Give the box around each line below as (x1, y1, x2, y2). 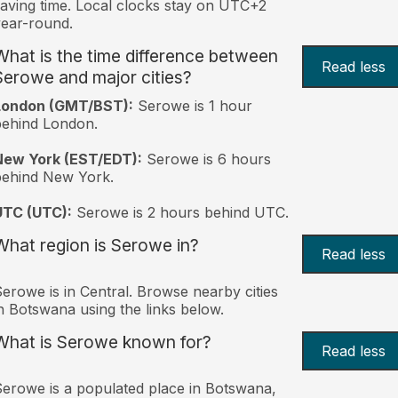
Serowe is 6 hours (141, 149, 271, 168)
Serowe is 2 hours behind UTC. (71, 203, 289, 221)
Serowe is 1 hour (132, 96, 252, 115)
